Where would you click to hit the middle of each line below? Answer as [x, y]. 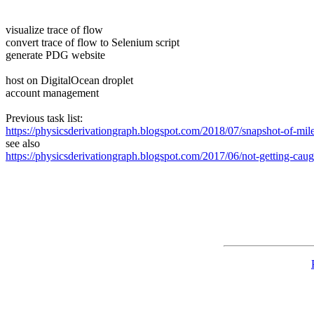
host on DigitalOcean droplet [69, 80]
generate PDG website [55, 55]
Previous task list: [44, 118]
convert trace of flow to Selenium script [93, 42]
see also [23, 143]
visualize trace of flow [54, 29]
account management [52, 93]
